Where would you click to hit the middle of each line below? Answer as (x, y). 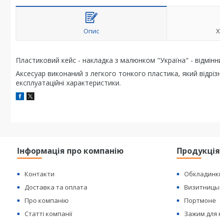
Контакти (40, 174)
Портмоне (200, 200)
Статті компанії (49, 214)
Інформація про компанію (71, 151)
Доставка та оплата (56, 187)
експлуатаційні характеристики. (68, 83)
